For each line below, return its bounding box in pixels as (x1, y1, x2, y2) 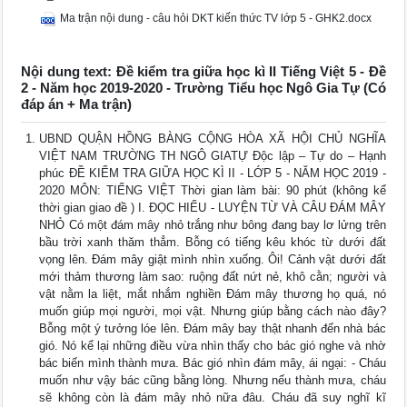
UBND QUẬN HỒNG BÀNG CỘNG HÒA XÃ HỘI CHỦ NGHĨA (39, 132, 386, 146)
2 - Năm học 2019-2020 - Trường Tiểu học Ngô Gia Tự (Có (21, 80, 386, 96)
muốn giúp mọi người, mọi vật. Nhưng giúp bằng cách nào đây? (39, 304, 386, 319)
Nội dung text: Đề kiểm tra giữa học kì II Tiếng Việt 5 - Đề (21, 64, 386, 80)
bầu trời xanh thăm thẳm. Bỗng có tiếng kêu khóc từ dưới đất (39, 235, 386, 250)
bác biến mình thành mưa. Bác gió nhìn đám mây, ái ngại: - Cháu (39, 356, 386, 371)
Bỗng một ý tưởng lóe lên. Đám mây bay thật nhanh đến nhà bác (39, 322, 386, 336)
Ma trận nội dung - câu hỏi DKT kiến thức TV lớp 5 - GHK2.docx (60, 12, 372, 25)
